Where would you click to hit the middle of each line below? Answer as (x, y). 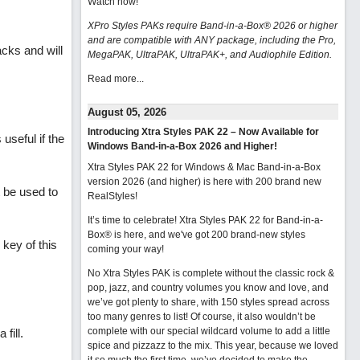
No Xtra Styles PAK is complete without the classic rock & (211, 273)
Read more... (115, 79)
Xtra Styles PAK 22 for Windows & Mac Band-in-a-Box (204, 167)
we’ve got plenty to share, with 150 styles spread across (208, 302)
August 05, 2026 (127, 112)
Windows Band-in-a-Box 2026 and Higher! (182, 146)
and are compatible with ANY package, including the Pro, (211, 40)
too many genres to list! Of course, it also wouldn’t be (201, 317)
